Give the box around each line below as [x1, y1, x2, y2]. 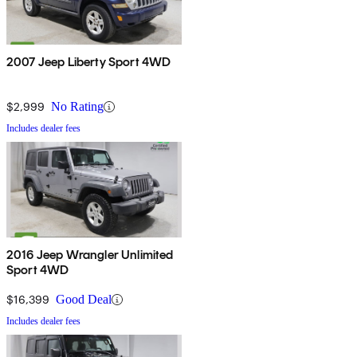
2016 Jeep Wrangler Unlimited [6, 247, 174, 263]
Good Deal [56, 292, 112, 307]
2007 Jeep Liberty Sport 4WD [6, 54, 171, 70]
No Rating [51, 100, 104, 114]
